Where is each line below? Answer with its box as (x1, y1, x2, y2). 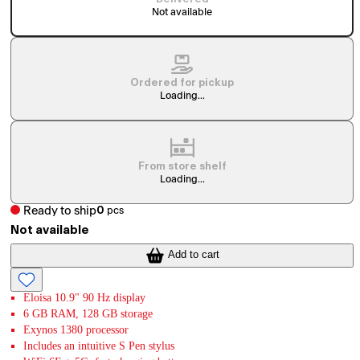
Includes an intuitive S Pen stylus (23, 339, 175, 352)
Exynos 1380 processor (23, 323, 129, 336)
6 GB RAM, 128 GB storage (23, 307, 153, 320)
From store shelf (137, 162, 227, 172)
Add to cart (167, 248, 219, 261)
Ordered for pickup (130, 78, 235, 88)
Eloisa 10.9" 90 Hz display (23, 291, 146, 304)
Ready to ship (23, 204, 97, 217)
